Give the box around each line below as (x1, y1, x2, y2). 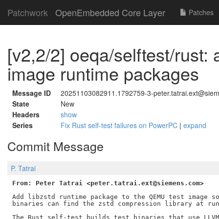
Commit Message (7, 137, 104, 154)
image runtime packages (7, 61, 199, 86)
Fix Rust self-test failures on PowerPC (61, 120, 179, 130)
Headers (12, 109, 40, 119)
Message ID (12, 88, 51, 98)
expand (183, 120, 206, 130)
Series (12, 120, 33, 130)
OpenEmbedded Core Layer (55, 6, 165, 19)
